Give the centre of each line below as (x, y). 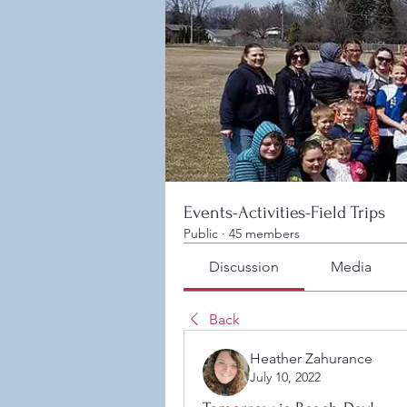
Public (201, 233)
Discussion (244, 267)
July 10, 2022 (285, 377)
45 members (264, 233)
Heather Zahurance (311, 358)
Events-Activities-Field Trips (284, 213)
